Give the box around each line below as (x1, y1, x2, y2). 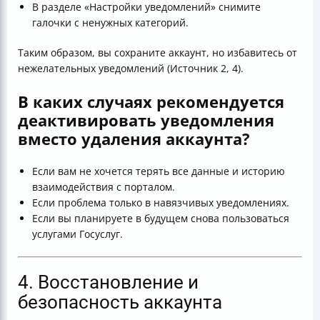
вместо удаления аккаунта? (18, 128, 250, 150)
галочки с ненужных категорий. (32, 16, 189, 30)
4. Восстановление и (18, 271, 199, 294)
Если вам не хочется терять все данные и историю (32, 164, 285, 179)
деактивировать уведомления (18, 109, 274, 131)
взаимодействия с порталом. (32, 180, 175, 194)
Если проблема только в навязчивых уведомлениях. (32, 196, 289, 210)
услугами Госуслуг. (32, 227, 123, 241)
